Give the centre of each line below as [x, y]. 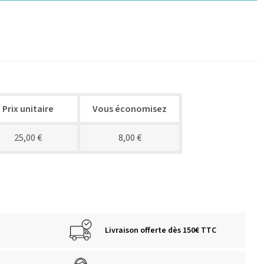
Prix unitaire [28, 109]
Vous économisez [130, 109]
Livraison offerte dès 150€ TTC [161, 231]
